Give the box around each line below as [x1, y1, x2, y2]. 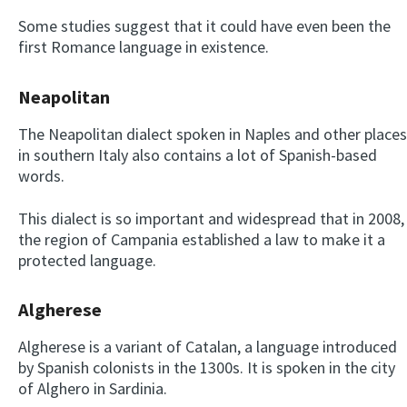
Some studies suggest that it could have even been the [18, 15, 391, 37]
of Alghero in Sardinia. [18, 377, 167, 399]
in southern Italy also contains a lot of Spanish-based [18, 144, 377, 165]
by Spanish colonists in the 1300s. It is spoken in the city [18, 356, 395, 378]
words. [18, 164, 65, 186]
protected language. [18, 249, 156, 271]
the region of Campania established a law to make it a [18, 228, 385, 250]
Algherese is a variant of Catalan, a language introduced [18, 335, 397, 357]
